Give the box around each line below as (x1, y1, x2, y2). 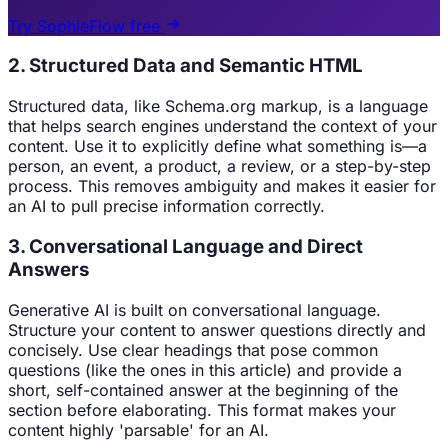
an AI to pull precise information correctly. (8, 196, 325, 217)
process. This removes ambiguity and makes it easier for (8, 176, 436, 197)
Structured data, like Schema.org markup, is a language (8, 96, 428, 117)
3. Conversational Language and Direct (8, 234, 363, 258)
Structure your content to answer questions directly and (8, 319, 426, 340)
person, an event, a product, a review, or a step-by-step (8, 156, 431, 177)
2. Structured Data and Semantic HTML (8, 54, 363, 78)
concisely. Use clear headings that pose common (8, 339, 378, 360)
